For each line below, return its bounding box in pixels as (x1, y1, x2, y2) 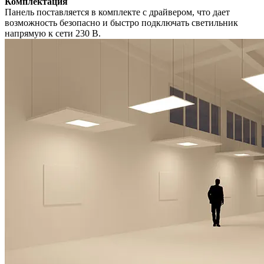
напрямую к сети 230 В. (5, 28, 101, 39)
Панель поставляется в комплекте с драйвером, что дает (5, 7, 230, 18)
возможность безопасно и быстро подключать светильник (5, 18, 238, 28)
